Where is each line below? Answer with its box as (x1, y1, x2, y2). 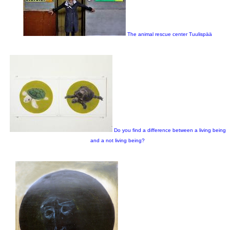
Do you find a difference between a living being (113, 127, 226, 133)
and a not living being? (90, 138, 145, 144)
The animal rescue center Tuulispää (127, 31, 212, 37)
